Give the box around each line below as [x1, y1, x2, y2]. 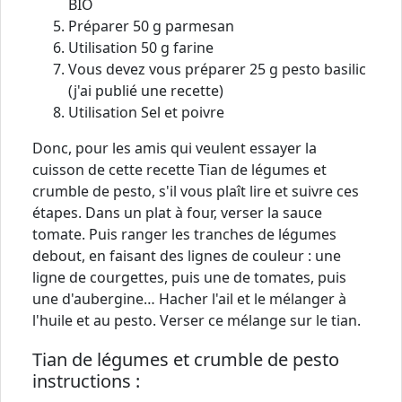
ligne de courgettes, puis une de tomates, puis [32, 267, 346, 287]
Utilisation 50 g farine [68, 37, 214, 57]
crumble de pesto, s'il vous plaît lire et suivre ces [32, 180, 359, 201]
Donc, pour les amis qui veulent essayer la [32, 137, 317, 158]
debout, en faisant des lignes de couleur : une [32, 245, 341, 266]
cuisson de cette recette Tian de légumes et [32, 159, 327, 179]
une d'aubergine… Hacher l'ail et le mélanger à [32, 288, 346, 309]
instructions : [32, 368, 140, 393]
